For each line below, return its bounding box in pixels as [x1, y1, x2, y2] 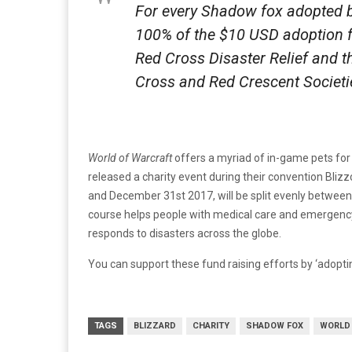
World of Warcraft [88, 151, 174, 164]
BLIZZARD [134, 320, 176, 331]
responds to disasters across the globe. [88, 226, 281, 240]
